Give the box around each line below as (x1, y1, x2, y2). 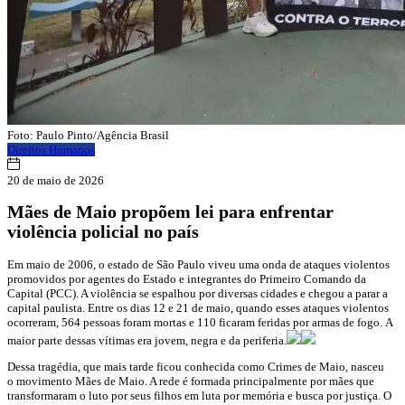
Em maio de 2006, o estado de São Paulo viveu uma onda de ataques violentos (7, 257, 390, 271)
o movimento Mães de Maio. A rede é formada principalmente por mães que (7, 373, 374, 388)
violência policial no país (7, 222, 199, 242)
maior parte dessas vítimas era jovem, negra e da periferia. (7, 333, 287, 347)
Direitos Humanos (7, 143, 95, 157)
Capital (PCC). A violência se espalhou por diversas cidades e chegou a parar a (7, 286, 388, 300)
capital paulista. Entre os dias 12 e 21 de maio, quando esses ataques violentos (7, 300, 389, 315)
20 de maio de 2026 (7, 174, 104, 188)
